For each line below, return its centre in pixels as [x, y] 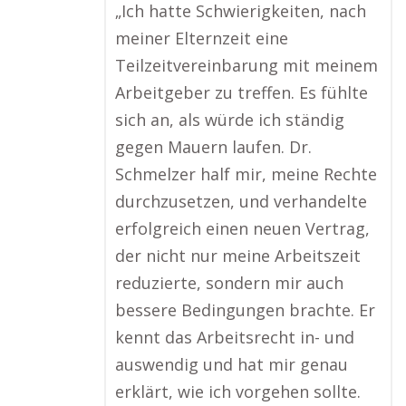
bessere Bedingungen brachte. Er [245, 310]
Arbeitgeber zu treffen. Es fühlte [242, 92]
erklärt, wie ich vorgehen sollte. [238, 391]
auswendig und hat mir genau [232, 364]
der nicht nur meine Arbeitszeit [238, 256]
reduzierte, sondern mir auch [229, 283]
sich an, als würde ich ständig [230, 120]
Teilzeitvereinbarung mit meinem [246, 65]
